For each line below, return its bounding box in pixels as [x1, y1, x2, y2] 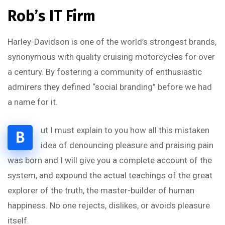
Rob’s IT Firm [8, 7, 95, 25]
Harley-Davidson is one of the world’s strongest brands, [8, 37, 216, 47]
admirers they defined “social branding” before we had [8, 82, 212, 92]
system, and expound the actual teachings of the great [8, 170, 212, 180]
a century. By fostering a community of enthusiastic [8, 67, 202, 77]
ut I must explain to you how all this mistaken [41, 125, 209, 135]
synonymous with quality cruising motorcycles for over [8, 52, 215, 62]
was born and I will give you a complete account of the [8, 155, 212, 165]
